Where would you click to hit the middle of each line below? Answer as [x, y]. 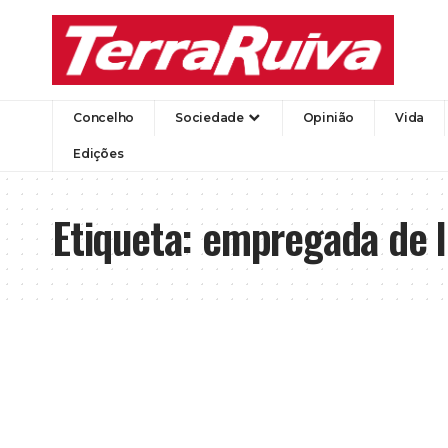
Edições [98, 153]
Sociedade [209, 117]
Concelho [104, 117]
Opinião [328, 117]
